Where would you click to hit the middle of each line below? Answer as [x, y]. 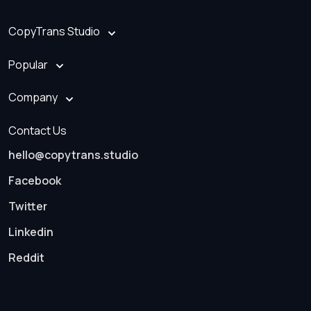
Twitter [28, 206]
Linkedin [31, 232]
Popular [28, 64]
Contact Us [37, 131]
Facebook [35, 180]
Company [33, 98]
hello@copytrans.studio [73, 155]
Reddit [26, 258]
